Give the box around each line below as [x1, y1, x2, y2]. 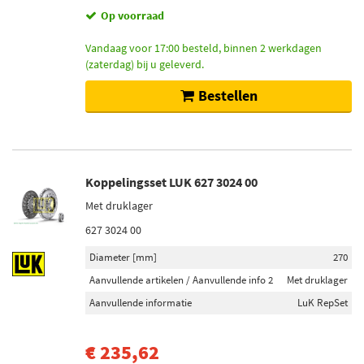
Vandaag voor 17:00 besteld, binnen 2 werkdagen [85, 41, 322, 55]
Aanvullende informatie [89, 296, 192, 310]
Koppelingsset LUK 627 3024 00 [85, 174, 258, 190]
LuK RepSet [297, 296, 348, 310]
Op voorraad [101, 8, 164, 23]
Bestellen [197, 86, 258, 105]
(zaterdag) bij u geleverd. [85, 57, 204, 71]
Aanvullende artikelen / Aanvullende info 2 [89, 273, 273, 287]
